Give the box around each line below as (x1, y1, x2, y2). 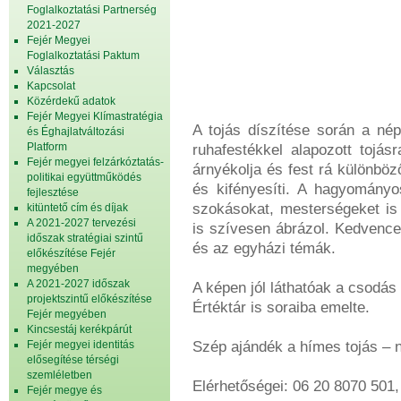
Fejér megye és (27, 384, 102, 397)
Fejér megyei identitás (27, 338, 134, 351)
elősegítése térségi (27, 354, 119, 366)
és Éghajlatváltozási (27, 125, 124, 138)
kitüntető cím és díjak (27, 201, 128, 214)
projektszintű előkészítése (27, 293, 152, 305)
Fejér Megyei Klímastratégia (27, 110, 163, 123)
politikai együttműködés (27, 171, 141, 183)
